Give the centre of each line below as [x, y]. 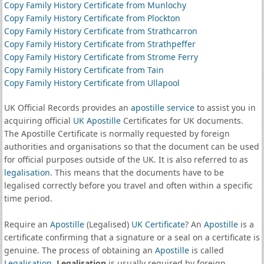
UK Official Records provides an [67, 108]
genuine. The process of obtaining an [79, 250]
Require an [27, 224]
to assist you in [225, 108]
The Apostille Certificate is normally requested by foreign [117, 133]
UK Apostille [97, 121]
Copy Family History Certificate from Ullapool [92, 83]
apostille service [162, 108]
